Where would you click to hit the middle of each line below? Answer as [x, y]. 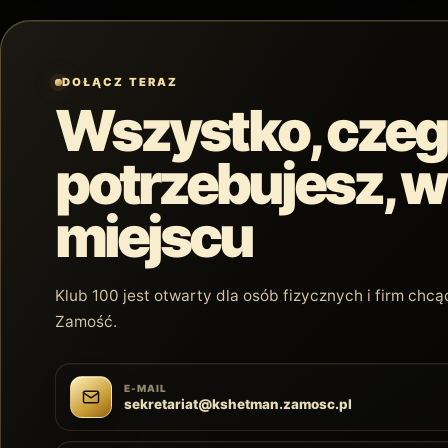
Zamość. [85, 322]
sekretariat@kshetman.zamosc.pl [237, 404]
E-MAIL [145, 388]
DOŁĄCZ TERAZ [120, 82]
